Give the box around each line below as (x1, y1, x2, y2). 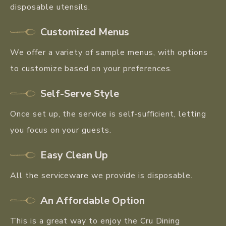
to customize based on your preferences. (10, 63, 173, 74)
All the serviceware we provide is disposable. (10, 169, 193, 181)
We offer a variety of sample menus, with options (10, 46, 208, 58)
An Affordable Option (40, 193, 145, 207)
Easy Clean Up (40, 148, 108, 162)
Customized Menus (40, 25, 129, 39)
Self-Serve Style (40, 86, 119, 100)
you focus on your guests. (10, 124, 112, 136)
